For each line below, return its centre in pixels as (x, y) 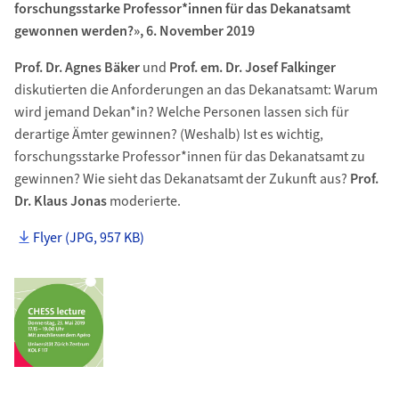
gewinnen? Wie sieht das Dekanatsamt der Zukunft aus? (182, 179)
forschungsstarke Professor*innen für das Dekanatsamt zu (189, 157)
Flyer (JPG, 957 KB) (89, 238)
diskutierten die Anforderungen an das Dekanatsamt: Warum (195, 90)
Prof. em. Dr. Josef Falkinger (252, 68)
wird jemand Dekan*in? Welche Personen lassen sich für (181, 112)
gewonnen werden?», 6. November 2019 (134, 31)
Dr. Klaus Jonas (60, 201)
